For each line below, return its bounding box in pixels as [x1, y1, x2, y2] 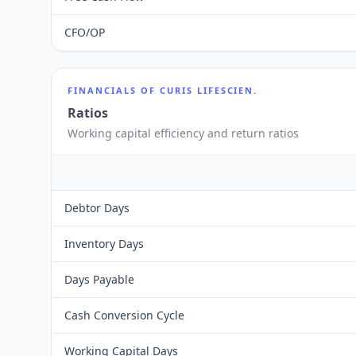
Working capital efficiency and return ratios [68, 126, 299, 141]
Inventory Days [64, 236, 144, 251]
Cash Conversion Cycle [64, 308, 184, 323]
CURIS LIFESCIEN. [159, 84, 258, 96]
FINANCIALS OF [68, 84, 160, 96]
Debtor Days [64, 200, 130, 215]
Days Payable [64, 272, 134, 287]
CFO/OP [64, 25, 105, 40]
